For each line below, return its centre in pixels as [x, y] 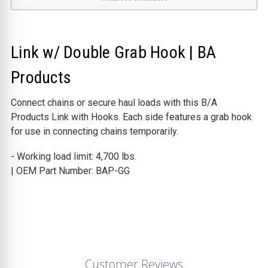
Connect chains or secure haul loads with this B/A [114, 102]
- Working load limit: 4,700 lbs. [74, 156]
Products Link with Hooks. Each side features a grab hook [131, 117]
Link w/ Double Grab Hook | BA [114, 52]
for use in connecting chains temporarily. [95, 131]
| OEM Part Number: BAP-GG [70, 170]
